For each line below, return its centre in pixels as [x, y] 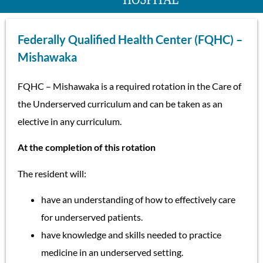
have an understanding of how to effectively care [138, 200]
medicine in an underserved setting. [112, 252]
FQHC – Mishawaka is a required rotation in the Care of [129, 86]
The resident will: [52, 173]
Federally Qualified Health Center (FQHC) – [130, 39]
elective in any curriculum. [70, 121]
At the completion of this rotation [87, 147]
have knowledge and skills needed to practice [131, 235]
